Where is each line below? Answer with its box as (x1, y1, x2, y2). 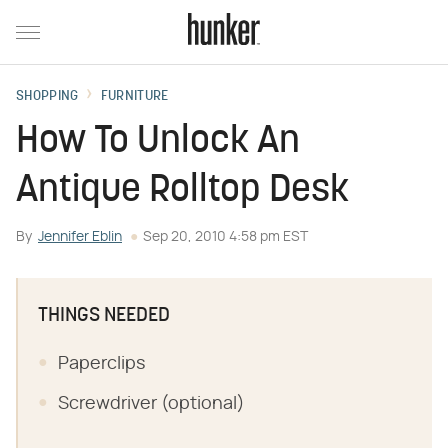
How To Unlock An (16, 123, 300, 162)
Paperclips (58, 355, 145, 373)
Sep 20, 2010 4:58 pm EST (143, 230, 308, 244)
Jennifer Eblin (38, 230, 122, 244)
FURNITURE (100, 89, 169, 104)
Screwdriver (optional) (58, 395, 245, 413)
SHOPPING (16, 89, 79, 104)
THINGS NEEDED (38, 306, 170, 326)
